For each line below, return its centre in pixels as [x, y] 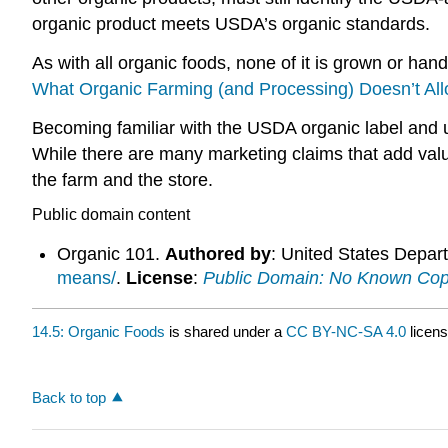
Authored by [217, 253]
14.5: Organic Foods [98, 332]
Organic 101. [110, 253]
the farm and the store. [122, 179]
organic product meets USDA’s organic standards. [231, 23]
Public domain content [111, 215]
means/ [86, 277]
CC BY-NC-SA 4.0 [346, 332]
